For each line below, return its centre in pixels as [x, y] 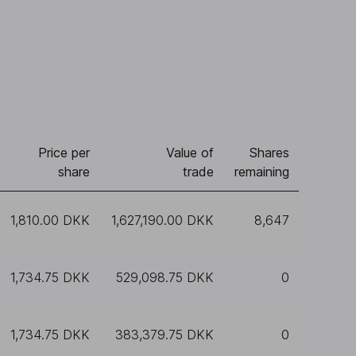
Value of [190, 153]
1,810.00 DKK [50, 220]
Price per [64, 153]
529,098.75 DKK [165, 277]
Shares [269, 153]
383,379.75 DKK [164, 335]
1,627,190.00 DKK [163, 220]
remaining [262, 172]
